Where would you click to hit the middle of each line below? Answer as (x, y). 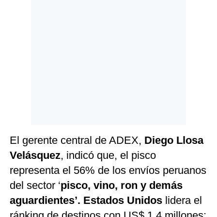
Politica (23, 13)
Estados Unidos (123, 201)
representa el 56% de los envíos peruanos (108, 170)
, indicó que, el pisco (108, 155)
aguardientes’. (45, 201)
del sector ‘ (35, 186)
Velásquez (35, 155)
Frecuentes (28, 50)
